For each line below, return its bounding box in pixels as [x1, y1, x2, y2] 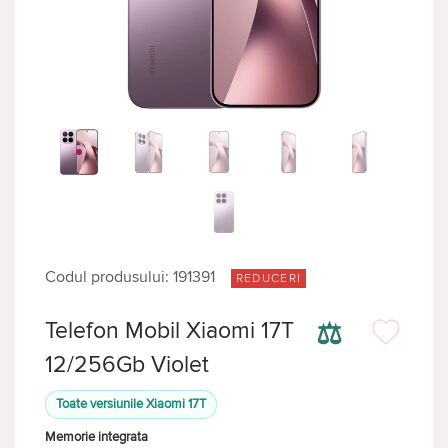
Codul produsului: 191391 [45, 267, 215, 287]
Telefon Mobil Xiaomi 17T [45, 317, 294, 345]
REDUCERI [235, 271, 302, 286]
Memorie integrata [45, 429, 148, 445]
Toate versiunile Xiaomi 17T [56, 396, 206, 412]
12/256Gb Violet [45, 351, 209, 379]
